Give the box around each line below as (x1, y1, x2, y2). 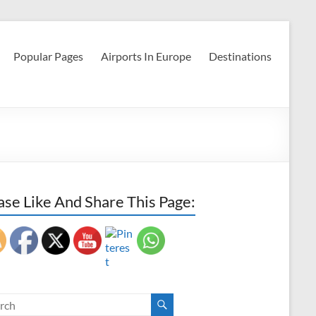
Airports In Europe (101, 49, 191, 63)
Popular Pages (13, 49, 83, 63)
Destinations (209, 49, 272, 63)
